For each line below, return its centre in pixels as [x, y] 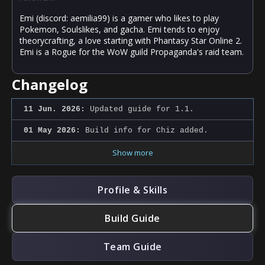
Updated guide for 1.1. [140, 109]
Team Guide [132, 246]
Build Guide [132, 218]
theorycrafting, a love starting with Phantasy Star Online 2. [131, 40]
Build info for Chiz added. [144, 130]
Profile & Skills [132, 190]
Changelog [50, 84]
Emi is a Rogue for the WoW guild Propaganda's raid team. [132, 51]
